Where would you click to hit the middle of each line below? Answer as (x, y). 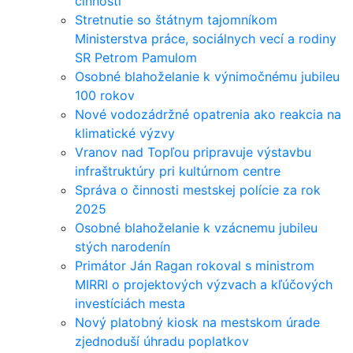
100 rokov (105, 95)
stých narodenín (123, 247)
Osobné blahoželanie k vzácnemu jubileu (196, 228)
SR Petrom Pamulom (136, 58)
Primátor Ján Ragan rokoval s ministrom (195, 266)
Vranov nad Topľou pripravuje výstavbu (193, 152)
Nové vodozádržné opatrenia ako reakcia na (208, 114)
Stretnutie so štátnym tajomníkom (176, 20)
